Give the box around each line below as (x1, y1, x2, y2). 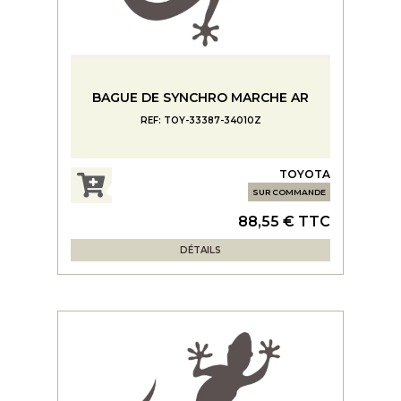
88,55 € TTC (238, 212, 330, 230)
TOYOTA (279, 166, 330, 181)
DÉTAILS (180, 243, 221, 256)
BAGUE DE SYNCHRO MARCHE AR (92, 90, 309, 106)
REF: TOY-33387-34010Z (140, 115, 261, 126)
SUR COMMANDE (252, 186, 326, 197)
